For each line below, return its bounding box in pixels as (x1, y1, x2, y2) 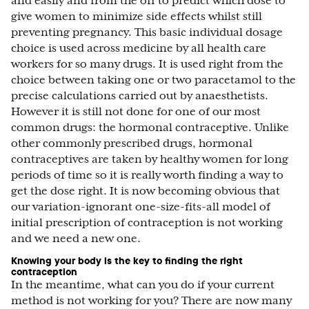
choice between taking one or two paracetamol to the (11, 74, 296, 86)
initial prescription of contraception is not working (11, 217, 283, 229)
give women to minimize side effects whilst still (11, 10, 262, 23)
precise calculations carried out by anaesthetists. (11, 90, 268, 102)
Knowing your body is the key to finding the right (11, 253, 243, 268)
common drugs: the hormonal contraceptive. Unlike (11, 121, 289, 134)
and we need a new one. (11, 232, 141, 245)
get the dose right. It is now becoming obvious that (11, 185, 280, 197)
